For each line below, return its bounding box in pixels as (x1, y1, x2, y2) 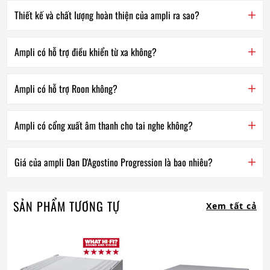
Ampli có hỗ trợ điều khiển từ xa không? (14, 44, 157, 59)
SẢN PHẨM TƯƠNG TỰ (13, 196, 120, 215)
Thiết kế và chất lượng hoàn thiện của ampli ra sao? (14, 7, 199, 22)
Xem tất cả (206, 199, 257, 212)
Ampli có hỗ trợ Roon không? (14, 81, 118, 96)
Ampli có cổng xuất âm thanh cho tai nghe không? (14, 118, 193, 133)
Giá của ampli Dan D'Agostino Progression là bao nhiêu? (14, 154, 213, 169)
